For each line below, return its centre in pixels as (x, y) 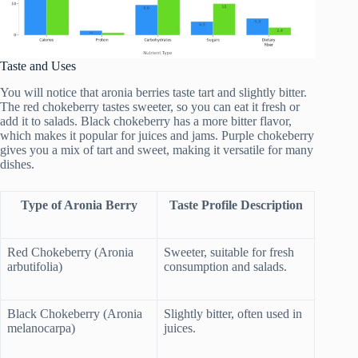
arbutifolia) (35, 266)
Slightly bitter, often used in (233, 313)
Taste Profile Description (236, 205)
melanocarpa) (41, 328)
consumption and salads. (225, 266)
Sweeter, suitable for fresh (229, 252)
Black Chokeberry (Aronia (75, 313)
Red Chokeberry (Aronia (70, 252)
